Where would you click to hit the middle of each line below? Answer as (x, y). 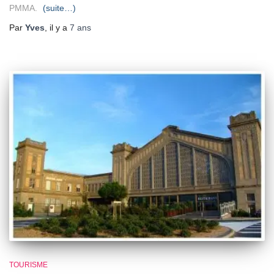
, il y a (57, 27)
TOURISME (28, 265)
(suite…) (59, 8)
